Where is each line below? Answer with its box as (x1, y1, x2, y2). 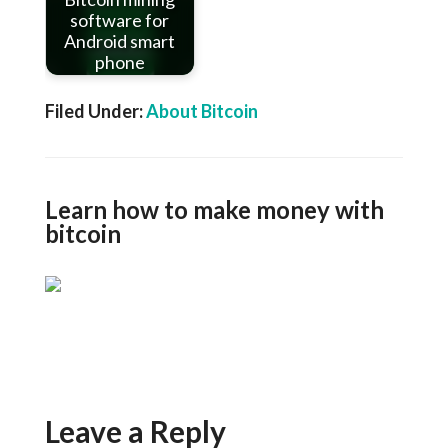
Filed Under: (44, 100, 146, 122)
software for (70, 9, 170, 32)
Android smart (64, 30, 176, 53)
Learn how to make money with (44, 195, 384, 224)
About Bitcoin (145, 100, 258, 122)
